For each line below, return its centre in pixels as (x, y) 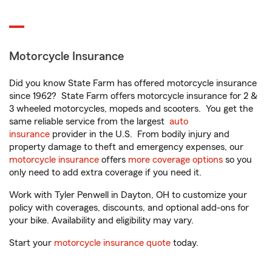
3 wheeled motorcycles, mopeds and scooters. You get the (131, 109)
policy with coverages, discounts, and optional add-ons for (129, 208)
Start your (32, 243)
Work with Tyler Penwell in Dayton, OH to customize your (128, 195)
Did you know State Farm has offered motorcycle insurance (133, 83)
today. (185, 243)
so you (237, 160)
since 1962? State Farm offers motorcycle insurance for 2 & (133, 96)
